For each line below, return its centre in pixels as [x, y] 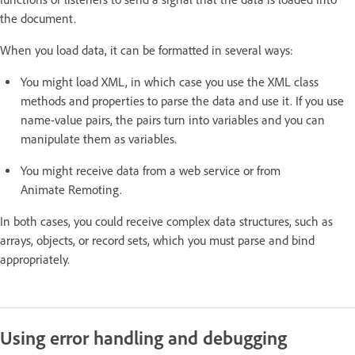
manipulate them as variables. [99, 139]
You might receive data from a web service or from [151, 170]
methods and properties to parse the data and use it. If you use [182, 101]
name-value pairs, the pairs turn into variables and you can [173, 120]
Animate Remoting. [71, 189]
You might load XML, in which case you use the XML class [170, 82]
